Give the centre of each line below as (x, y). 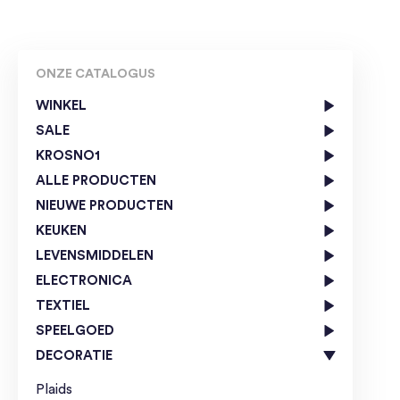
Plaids (54, 389)
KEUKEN (61, 230)
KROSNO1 (68, 155)
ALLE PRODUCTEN (96, 180)
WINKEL (61, 105)
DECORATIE (74, 355)
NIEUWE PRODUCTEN (104, 205)
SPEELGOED (75, 330)
